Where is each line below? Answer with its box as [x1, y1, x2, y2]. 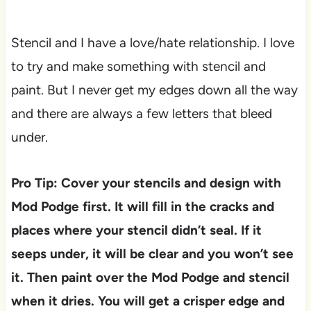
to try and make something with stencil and [10, 58, 266, 74]
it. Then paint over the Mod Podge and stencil [10, 269, 289, 285]
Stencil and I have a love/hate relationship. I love [10, 34, 294, 51]
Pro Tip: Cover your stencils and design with [10, 174, 281, 191]
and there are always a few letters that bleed [10, 105, 272, 121]
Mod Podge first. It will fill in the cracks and [10, 198, 274, 215]
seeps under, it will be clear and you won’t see [10, 245, 294, 262]
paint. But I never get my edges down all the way [10, 81, 298, 98]
